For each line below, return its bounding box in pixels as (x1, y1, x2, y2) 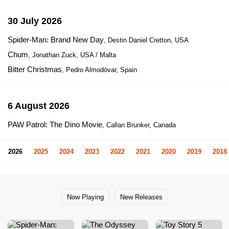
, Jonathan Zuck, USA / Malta (28, 51, 116, 59)
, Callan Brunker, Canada (102, 121, 176, 129)
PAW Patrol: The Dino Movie (8, 120, 102, 129)
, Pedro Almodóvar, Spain (62, 66, 137, 74)
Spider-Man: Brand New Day (8, 35, 104, 44)
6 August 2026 (8, 101, 70, 111)
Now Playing (66, 193, 104, 201)
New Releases (120, 193, 163, 201)
